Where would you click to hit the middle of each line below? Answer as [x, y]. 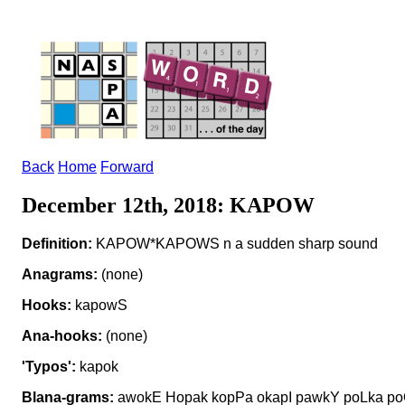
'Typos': [49, 366]
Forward [127, 167]
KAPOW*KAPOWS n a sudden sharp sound [235, 243]
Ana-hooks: [62, 335]
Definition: [57, 243]
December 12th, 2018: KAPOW [168, 205]
